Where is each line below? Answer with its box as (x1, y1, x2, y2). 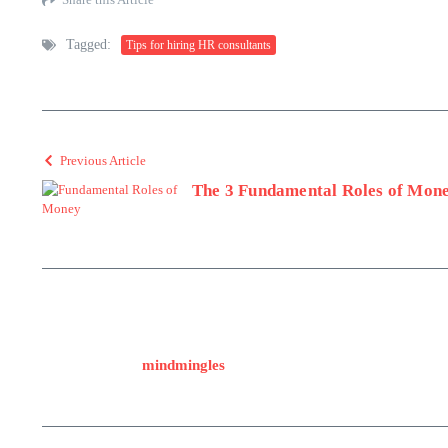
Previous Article (60, 153, 146, 168)
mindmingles (142, 357, 225, 373)
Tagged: (66, 37, 111, 52)
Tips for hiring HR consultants (126, 37, 271, 52)
